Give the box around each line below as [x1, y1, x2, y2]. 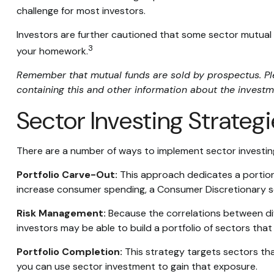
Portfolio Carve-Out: [16, 168, 117, 182]
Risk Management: [16, 207, 106, 220]
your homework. [16, 45, 88, 58]
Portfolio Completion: [16, 245, 122, 259]
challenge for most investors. [16, 4, 146, 18]
